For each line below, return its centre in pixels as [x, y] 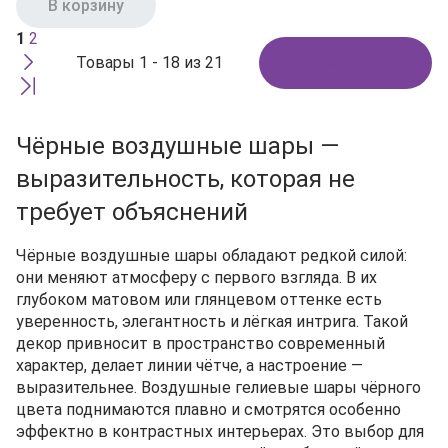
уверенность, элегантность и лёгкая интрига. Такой [212, 321]
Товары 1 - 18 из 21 [181, 62]
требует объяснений [132, 212]
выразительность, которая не [185, 179]
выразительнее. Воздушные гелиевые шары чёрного [218, 387]
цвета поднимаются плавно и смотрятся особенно [208, 409]
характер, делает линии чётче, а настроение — [189, 365]
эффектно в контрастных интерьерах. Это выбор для [220, 431]
